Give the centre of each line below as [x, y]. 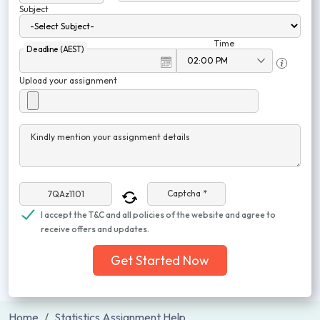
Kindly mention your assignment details [110, 137]
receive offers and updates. [95, 229]
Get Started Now [160, 260]
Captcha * [187, 194]
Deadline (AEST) [55, 49]
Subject [34, 9]
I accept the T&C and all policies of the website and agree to [158, 215]
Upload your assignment [68, 80]
